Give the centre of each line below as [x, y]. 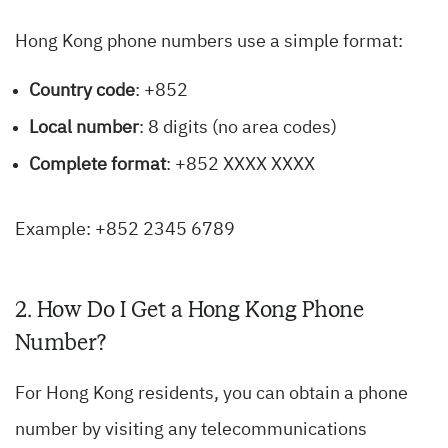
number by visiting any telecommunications [191, 430]
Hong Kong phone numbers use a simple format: [209, 42]
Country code [82, 91]
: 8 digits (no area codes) [238, 128]
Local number [84, 128]
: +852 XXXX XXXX [240, 165]
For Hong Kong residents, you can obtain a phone [211, 394]
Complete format [97, 165]
